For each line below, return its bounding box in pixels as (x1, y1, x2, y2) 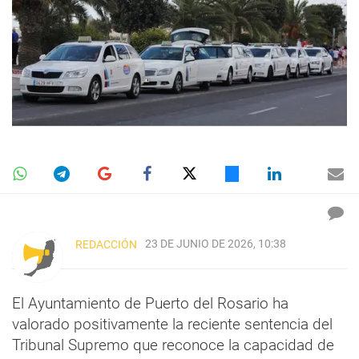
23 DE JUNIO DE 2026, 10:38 (145, 236, 286, 251)
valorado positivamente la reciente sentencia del (12, 314, 333, 333)
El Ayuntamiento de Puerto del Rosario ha (12, 293, 288, 313)
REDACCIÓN (75, 237, 137, 251)
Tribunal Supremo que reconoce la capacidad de (12, 335, 334, 354)
